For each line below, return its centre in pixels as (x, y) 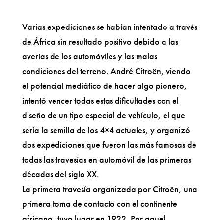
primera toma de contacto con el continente (99, 203)
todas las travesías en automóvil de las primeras (106, 159)
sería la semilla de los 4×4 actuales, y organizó (106, 130)
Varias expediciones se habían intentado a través (110, 27)
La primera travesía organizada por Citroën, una (110, 189)
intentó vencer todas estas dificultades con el (100, 100)
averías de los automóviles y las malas (89, 56)
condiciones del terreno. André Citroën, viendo (106, 71)
